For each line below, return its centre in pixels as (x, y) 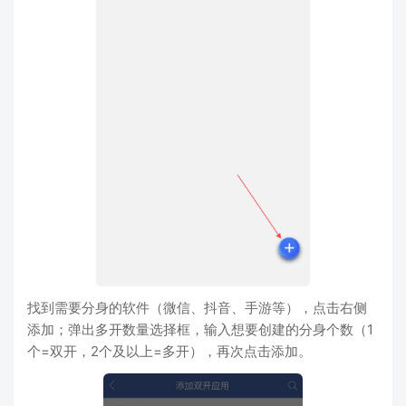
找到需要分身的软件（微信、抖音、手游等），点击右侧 (197, 308)
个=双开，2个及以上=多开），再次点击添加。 (169, 352)
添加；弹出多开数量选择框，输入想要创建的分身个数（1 (200, 330)
